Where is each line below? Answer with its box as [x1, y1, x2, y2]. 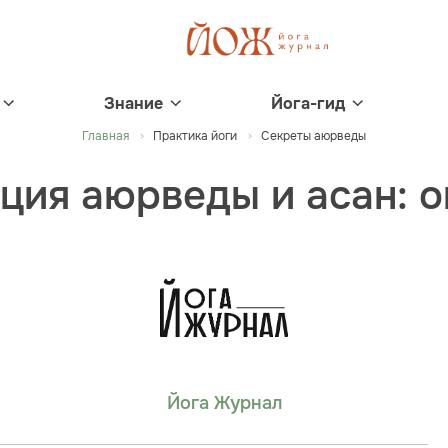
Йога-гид [271, 93, 345, 114]
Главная [82, 128, 129, 144]
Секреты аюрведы [261, 128, 366, 144]
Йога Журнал [166, 392, 282, 415]
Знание [104, 93, 163, 114]
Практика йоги [153, 128, 237, 144]
